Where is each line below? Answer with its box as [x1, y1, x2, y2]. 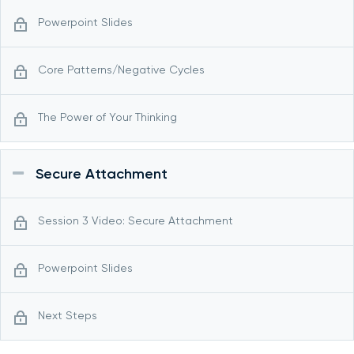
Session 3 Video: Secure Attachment [38, 214, 233, 227]
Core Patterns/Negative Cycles [38, 63, 205, 76]
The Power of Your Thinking [38, 111, 177, 123]
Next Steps [38, 309, 97, 322]
